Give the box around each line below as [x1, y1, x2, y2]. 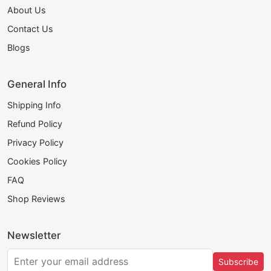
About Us [7, 5, 46, 16]
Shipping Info [7, 100, 61, 111]
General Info [7, 78, 67, 91]
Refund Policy [7, 119, 62, 129]
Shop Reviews [7, 194, 65, 204]
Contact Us [7, 24, 53, 34]
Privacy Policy [7, 137, 64, 148]
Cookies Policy [7, 156, 67, 167]
